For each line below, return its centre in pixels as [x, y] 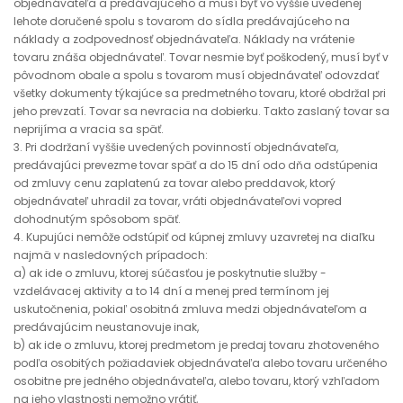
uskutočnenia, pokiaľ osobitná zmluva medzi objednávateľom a [190, 309]
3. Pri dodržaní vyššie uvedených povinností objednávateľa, [176, 147]
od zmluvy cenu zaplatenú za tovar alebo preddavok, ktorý [175, 183]
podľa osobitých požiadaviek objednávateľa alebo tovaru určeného [200, 363]
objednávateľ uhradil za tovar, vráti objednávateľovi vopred [178, 201]
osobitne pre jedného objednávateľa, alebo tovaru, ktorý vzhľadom [197, 381]
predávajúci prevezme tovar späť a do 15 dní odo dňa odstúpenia [196, 165]
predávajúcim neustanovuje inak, [106, 327]
